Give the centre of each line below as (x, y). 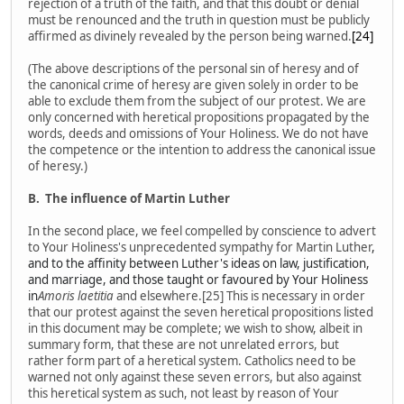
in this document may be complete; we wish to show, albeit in (195, 328)
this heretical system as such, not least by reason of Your (184, 393)
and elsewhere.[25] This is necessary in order (239, 295)
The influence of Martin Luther (138, 198)
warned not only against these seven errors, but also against (195, 376)
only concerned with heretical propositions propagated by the (199, 117)
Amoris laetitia (76, 295)
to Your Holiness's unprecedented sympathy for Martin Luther (200, 247)
